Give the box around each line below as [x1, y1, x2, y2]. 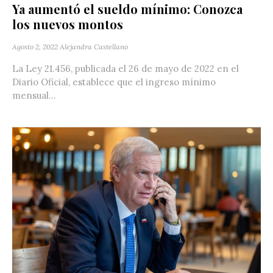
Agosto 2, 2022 [12, 41, 58, 51]
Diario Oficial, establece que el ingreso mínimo [12, 76, 216, 88]
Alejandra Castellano [60, 41, 128, 51]
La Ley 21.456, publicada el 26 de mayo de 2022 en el [12, 62, 239, 74]
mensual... [12, 89, 56, 101]
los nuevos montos [12, 15, 123, 32]
